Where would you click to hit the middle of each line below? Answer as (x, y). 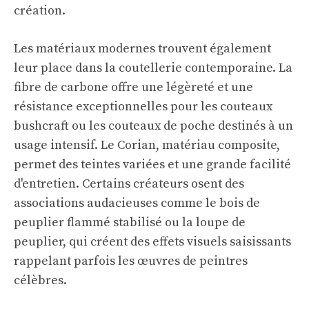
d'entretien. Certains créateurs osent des (129, 184)
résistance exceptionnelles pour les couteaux (143, 107)
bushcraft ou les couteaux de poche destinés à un (153, 126)
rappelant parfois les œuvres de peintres (131, 261)
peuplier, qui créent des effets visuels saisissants (152, 242)
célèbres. (40, 280)
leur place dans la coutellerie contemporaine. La (153, 68)
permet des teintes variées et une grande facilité (152, 165)
